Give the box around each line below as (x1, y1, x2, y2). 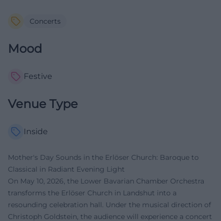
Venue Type (8, 97, 78, 111)
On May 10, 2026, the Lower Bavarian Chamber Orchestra (8, 177, 204, 186)
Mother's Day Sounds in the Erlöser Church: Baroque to (8, 153, 199, 162)
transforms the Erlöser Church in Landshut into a (8, 188, 177, 198)
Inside (24, 127, 48, 137)
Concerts (30, 17, 61, 26)
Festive (24, 72, 52, 81)
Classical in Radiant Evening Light (8, 165, 125, 174)
